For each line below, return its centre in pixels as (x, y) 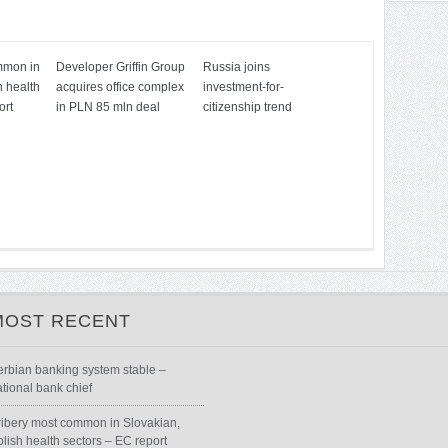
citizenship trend (247, 107)
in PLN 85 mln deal (108, 107)
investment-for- (243, 87)
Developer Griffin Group (120, 67)
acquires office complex (120, 87)
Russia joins (236, 67)
